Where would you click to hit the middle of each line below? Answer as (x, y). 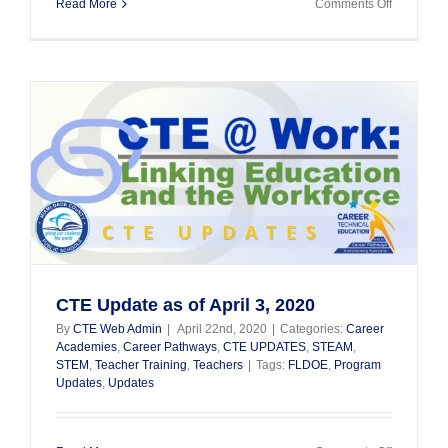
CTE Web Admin (117, 328)
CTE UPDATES (264, 346)
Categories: (313, 328)
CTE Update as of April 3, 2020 (185, 304)
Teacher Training (141, 364)
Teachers (218, 364)
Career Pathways (170, 346)
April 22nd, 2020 (222, 328)
